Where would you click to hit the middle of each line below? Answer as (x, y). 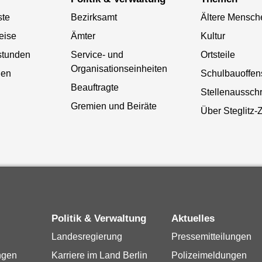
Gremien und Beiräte (113, 106)
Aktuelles (197, 219)
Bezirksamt (94, 17)
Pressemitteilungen (212, 237)
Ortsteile (218, 54)
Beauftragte (94, 87)
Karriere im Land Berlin (100, 256)
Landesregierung (87, 237)
